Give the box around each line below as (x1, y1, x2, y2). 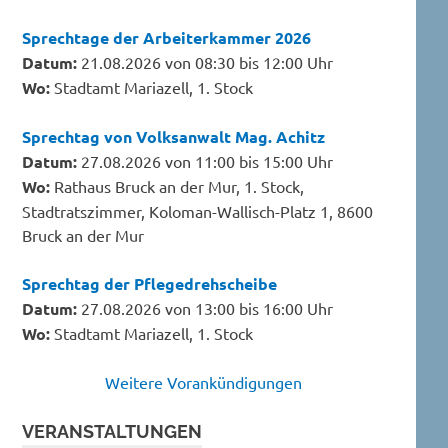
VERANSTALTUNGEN (22, 420, 203, 442)
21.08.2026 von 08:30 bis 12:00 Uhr (77, 51, 334, 72)
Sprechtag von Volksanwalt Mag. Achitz (22, 125, 326, 147)
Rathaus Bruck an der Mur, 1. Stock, (50, 175, 305, 196)
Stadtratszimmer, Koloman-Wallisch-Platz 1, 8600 (22, 200, 374, 221)
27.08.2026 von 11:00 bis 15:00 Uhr (77, 150, 334, 171)
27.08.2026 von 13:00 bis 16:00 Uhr (77, 297, 334, 318)
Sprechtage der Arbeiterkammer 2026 (22, 26, 312, 48)
